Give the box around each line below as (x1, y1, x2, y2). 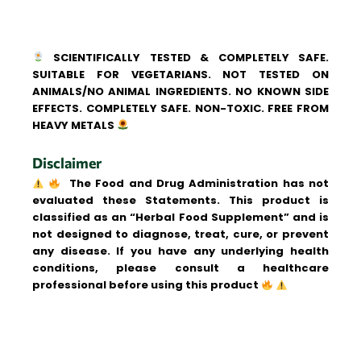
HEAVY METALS (32, 117, 117, 133)
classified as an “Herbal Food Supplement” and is (32, 210, 329, 226)
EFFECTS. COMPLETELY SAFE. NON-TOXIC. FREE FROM (32, 100, 329, 116)
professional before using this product (32, 277, 261, 293)
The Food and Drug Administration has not (60, 176, 329, 192)
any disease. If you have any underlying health (32, 243, 329, 259)
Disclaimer (32, 154, 102, 172)
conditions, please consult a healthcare (32, 260, 329, 276)
